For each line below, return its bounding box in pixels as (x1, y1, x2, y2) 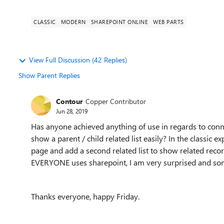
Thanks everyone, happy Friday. (31, 191, 139, 201)
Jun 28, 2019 (56, 106, 87, 115)
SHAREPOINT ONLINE (90, 18, 148, 25)
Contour (56, 96, 83, 106)
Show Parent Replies (18, 70, 80, 80)
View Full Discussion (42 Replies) (29, 55, 127, 64)
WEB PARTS (153, 18, 184, 25)
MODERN (60, 18, 86, 25)
